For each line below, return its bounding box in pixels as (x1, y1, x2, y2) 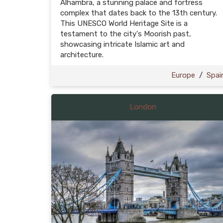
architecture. (60, 50, 104, 59)
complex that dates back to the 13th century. (60, 8, 217, 17)
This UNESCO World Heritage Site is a (60, 19, 188, 28)
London (129, 103, 156, 111)
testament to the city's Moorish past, (60, 29, 191, 38)
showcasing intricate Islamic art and (60, 40, 185, 49)
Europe (171, 71, 195, 80)
